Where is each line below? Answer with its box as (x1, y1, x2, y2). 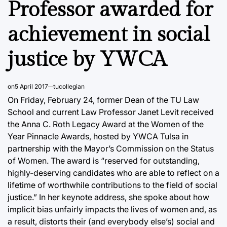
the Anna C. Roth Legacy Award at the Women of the (8, 119, 204, 129)
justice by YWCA (8, 47, 166, 72)
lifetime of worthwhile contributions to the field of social (8, 179, 217, 190)
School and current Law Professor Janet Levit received (8, 106, 214, 117)
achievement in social (8, 22, 210, 47)
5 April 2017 (15, 82, 48, 90)
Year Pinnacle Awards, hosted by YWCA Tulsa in (8, 131, 188, 141)
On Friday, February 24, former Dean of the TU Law (8, 94, 199, 105)
